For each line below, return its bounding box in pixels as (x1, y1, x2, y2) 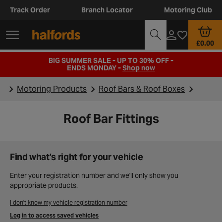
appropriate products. (10, 181, 78, 190)
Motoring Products (17, 83, 87, 94)
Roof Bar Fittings (63, 111, 159, 126)
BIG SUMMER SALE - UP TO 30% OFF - (49, 56, 173, 65)
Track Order (10, 5, 50, 14)
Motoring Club (164, 5, 212, 14)
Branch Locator (81, 5, 133, 14)
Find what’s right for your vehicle (10, 151, 143, 163)
